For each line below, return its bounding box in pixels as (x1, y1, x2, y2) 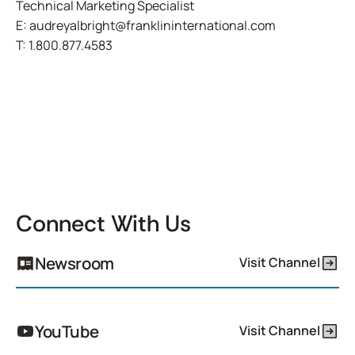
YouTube (35, 319, 99, 342)
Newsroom (35, 251, 114, 274)
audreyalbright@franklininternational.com (29, 16, 276, 34)
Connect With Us (16, 208, 191, 239)
